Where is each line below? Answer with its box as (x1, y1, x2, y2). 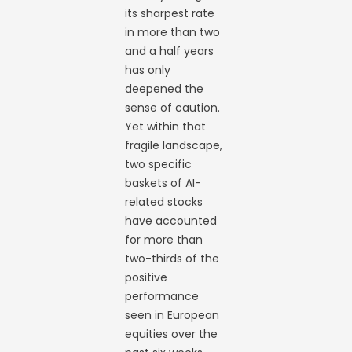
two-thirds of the (125, 251, 220, 266)
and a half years (125, 43, 214, 59)
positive (125, 269, 168, 285)
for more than (125, 232, 203, 247)
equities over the (125, 326, 218, 342)
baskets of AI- (125, 175, 202, 191)
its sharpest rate (125, 5, 215, 21)
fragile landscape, (125, 137, 223, 153)
